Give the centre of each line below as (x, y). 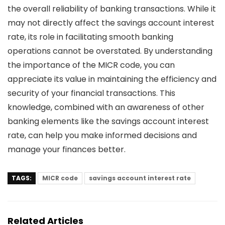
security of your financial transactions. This (91, 93)
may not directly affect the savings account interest (111, 23)
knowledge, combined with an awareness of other (106, 107)
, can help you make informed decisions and (111, 135)
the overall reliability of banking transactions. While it (112, 9)
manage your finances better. (67, 149)
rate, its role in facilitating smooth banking (90, 37)
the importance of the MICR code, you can (91, 65)
